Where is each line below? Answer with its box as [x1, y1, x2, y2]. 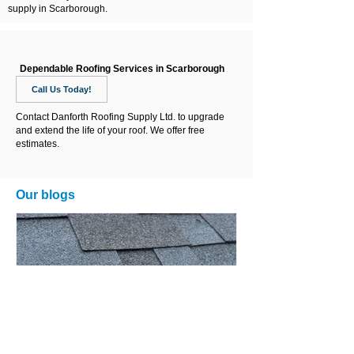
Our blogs [16, 188, 75, 201]
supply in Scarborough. [8, 3, 107, 14]
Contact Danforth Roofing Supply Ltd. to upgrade [16, 111, 224, 122]
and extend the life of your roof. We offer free [16, 125, 205, 136]
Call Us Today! [32, 85, 92, 94]
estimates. [16, 138, 59, 149]
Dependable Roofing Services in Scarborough [20, 63, 224, 74]
